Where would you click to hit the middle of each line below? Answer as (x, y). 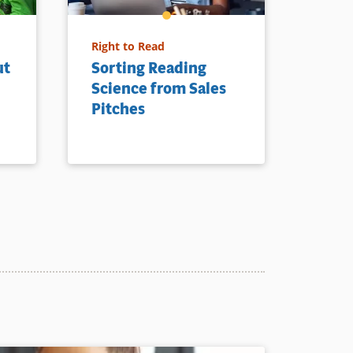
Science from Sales (159, 88)
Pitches (118, 109)
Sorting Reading (149, 68)
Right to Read (128, 46)
